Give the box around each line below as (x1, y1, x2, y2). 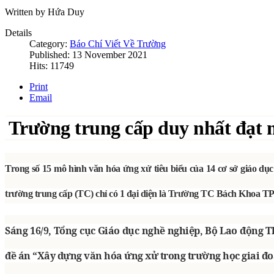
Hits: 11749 (29, 61, 74, 72)
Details (5, 28, 32, 39)
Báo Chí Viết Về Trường (70, 39, 166, 50)
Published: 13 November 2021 (29, 50, 147, 61)
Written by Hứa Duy (5, 7, 84, 18)
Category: (29, 39, 70, 50)
